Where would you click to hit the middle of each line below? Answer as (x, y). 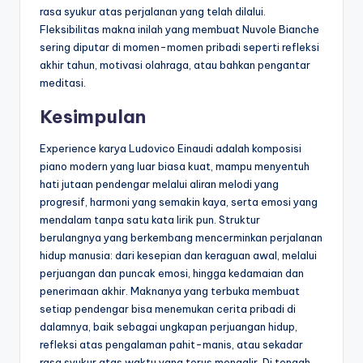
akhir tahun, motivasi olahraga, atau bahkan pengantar (175, 65)
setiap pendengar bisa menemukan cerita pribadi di (168, 309)
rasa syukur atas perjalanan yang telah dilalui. (153, 12)
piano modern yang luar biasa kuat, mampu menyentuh (175, 167)
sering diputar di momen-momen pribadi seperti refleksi (179, 47)
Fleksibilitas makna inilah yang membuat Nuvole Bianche (179, 30)
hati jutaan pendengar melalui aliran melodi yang (159, 184)
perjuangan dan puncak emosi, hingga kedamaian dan (172, 273)
